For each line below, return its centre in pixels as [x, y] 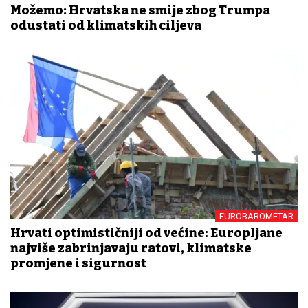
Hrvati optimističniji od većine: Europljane [146, 233]
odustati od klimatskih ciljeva [106, 25]
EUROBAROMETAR [256, 216]
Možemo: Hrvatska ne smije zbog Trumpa [140, 10]
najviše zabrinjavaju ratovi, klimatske [131, 248]
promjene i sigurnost [78, 263]
